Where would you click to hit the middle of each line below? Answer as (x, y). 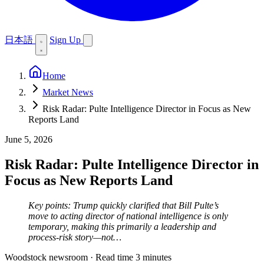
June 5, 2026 (29, 139)
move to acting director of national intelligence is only (128, 216)
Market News (68, 92)
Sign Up (66, 40)
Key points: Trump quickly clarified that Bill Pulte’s (123, 205)
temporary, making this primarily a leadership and (122, 226)
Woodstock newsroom (46, 257)
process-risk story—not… (75, 237)
